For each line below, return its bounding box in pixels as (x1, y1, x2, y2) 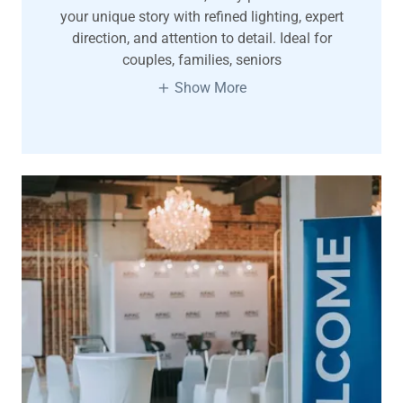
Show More (175, 79, 246, 97)
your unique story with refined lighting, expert (59, 8, 344, 26)
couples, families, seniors (121, 51, 282, 69)
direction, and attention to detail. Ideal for (71, 30, 332, 48)
